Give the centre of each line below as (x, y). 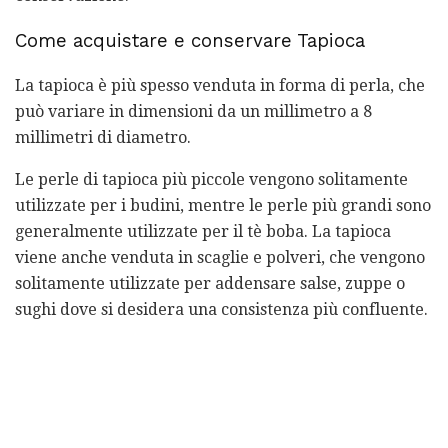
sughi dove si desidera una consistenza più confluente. (221, 309)
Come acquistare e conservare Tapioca (190, 40)
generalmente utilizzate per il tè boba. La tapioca (203, 231)
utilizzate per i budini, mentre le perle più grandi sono (223, 205)
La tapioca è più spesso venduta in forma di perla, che (220, 85)
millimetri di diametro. (103, 137)
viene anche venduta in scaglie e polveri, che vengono (220, 257)
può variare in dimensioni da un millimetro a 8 (193, 111)
